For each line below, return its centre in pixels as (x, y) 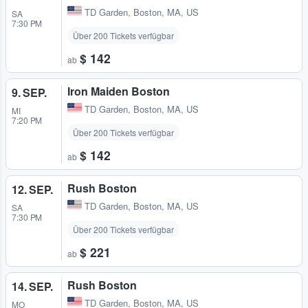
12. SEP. (32, 189)
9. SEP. (29, 92)
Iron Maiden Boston (119, 91)
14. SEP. (32, 286)
